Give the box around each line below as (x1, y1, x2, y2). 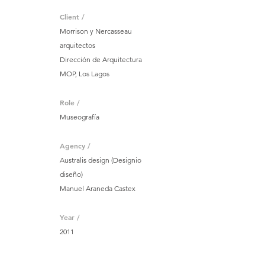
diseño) (60, 170, 83, 179)
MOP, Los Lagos (60, 69, 109, 78)
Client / (60, 12, 85, 21)
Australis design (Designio (60, 156, 141, 164)
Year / (60, 212, 80, 222)
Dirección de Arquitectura (60, 55, 142, 64)
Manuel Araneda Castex (60, 184, 135, 193)
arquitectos (60, 41, 95, 50)
